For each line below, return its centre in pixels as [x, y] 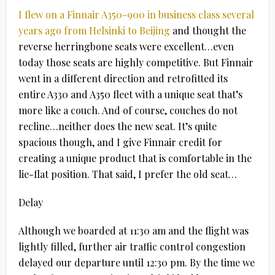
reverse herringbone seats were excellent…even [126, 46]
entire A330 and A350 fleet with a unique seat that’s [130, 94]
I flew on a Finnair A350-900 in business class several [136, 14]
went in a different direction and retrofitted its [123, 78]
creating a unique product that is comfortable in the [135, 158]
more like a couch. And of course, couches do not [128, 110]
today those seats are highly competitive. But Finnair [136, 62]
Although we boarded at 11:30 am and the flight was [133, 230]
